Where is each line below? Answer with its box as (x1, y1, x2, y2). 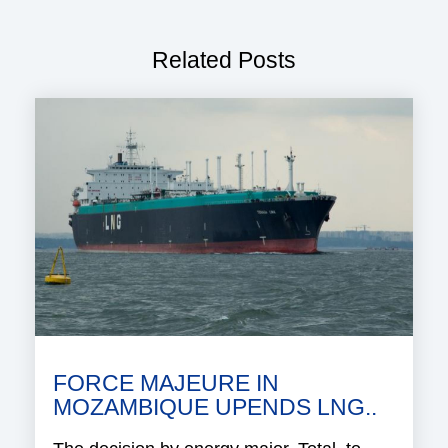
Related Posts (152, 47, 296, 74)
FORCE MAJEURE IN (53, 371, 279, 397)
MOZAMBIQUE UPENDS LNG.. (53, 395, 377, 421)
